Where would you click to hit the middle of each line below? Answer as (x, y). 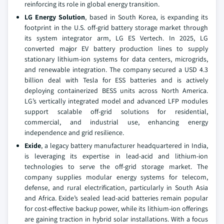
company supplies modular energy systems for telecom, (116, 177)
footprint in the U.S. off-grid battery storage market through (116, 27)
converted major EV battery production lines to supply (116, 48)
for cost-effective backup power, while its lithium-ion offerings (116, 208)
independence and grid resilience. (74, 132)
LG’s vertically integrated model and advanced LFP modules (116, 101)
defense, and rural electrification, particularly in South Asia (116, 187)
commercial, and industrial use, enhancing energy (116, 122)
